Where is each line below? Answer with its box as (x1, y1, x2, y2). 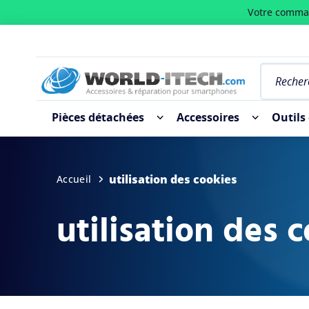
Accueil (57, 172, 92, 186)
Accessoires (177, 110, 239, 126)
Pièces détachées (52, 110, 144, 126)
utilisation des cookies (109, 171, 238, 187)
